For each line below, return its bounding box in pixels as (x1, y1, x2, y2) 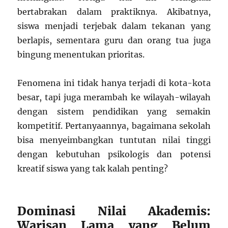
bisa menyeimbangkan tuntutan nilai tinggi (17, 134, 211, 145)
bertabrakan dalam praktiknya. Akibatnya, (17, 6, 211, 17)
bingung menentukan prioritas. (17, 49, 145, 60)
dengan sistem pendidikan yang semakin (17, 106, 211, 117)
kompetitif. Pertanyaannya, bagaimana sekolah (17, 120, 211, 131)
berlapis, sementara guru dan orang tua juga (17, 35, 211, 45)
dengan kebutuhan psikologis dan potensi (17, 149, 211, 159)
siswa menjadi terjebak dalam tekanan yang (17, 20, 211, 31)
